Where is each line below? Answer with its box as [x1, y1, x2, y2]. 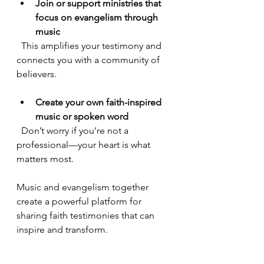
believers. [16, 68, 57, 80]
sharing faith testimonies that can [16, 209, 157, 221]
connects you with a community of [16, 54, 162, 65]
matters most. [16, 153, 74, 164]
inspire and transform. [16, 223, 108, 235]
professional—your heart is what [16, 138, 153, 150]
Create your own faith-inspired [35, 96, 164, 108]
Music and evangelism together [16, 181, 151, 193]
